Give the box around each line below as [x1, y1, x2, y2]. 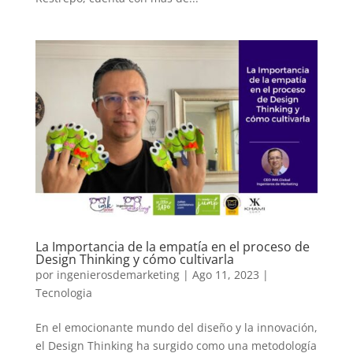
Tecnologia [35, 284, 92, 300]
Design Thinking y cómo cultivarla [35, 250, 234, 268]
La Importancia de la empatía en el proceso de [35, 237, 310, 255]
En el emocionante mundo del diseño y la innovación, [35, 319, 318, 335]
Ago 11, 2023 [191, 266, 259, 282]
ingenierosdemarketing [56, 266, 180, 282]
